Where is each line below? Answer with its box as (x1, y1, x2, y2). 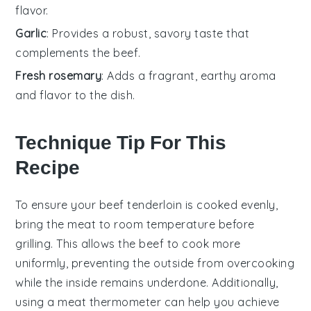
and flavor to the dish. (15, 87, 135, 102)
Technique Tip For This (15, 131, 227, 154)
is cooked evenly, (182, 197, 278, 212)
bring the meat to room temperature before (15, 217, 255, 231)
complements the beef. (15, 45, 141, 60)
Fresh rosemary (15, 68, 102, 83)
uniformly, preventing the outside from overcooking (15, 255, 295, 270)
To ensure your (15, 197, 99, 212)
